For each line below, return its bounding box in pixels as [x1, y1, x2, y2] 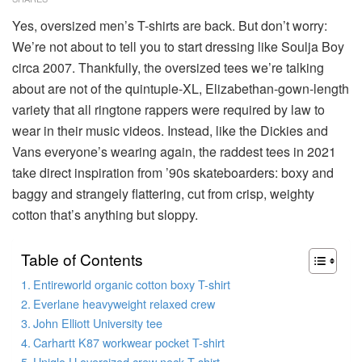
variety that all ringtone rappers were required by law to [12, 99, 325, 119]
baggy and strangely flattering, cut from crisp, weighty [12, 183, 314, 203]
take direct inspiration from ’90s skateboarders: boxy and [12, 162, 334, 182]
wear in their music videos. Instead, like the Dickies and [12, 120, 328, 140]
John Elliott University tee [32, 314, 162, 331]
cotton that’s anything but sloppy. [12, 204, 198, 224]
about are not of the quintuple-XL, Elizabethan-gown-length [12, 78, 349, 98]
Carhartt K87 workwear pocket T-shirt [32, 333, 225, 351]
